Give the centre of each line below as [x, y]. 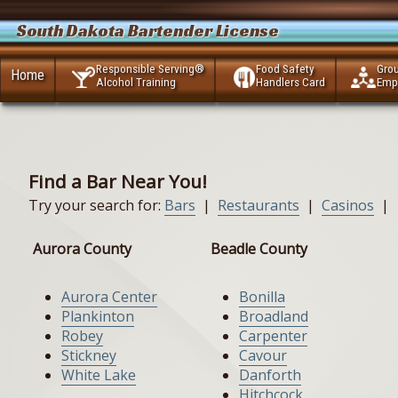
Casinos [348, 206]
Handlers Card [291, 83]
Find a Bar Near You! [118, 182]
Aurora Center [109, 297]
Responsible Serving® [151, 69]
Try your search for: [96, 206]
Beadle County [259, 249]
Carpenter [273, 336]
